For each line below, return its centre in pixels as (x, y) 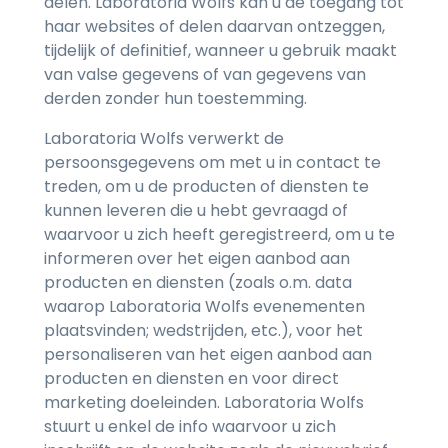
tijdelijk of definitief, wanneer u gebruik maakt (220, 51)
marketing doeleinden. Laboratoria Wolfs (204, 403)
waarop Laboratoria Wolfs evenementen (204, 307)
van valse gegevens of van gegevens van (205, 75)
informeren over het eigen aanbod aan (197, 259)
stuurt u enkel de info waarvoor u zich (190, 427)
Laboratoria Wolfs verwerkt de (164, 139)
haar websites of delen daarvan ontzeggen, (214, 27)
